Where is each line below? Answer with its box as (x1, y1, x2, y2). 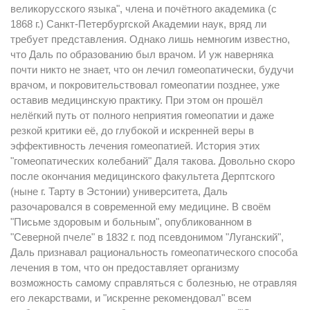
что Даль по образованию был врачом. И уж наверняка (10, 48, 273, 60)
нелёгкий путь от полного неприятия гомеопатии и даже (10, 109, 274, 121)
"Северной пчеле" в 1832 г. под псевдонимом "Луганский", (10, 231, 284, 243)
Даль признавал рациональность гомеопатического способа (10, 246, 298, 258)
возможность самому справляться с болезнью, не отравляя (10, 277, 297, 289)
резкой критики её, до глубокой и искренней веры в (10, 125, 254, 136)
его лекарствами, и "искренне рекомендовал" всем (10, 292, 251, 304)
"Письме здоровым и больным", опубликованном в (10, 216, 252, 228)
